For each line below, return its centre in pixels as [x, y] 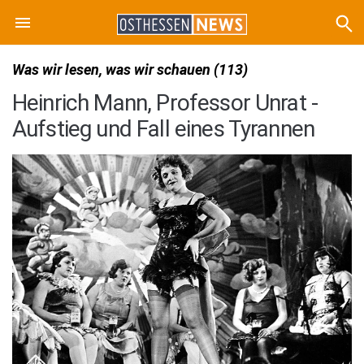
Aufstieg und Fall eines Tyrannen [164, 129]
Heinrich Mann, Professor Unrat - [165, 103]
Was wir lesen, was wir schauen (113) [130, 69]
